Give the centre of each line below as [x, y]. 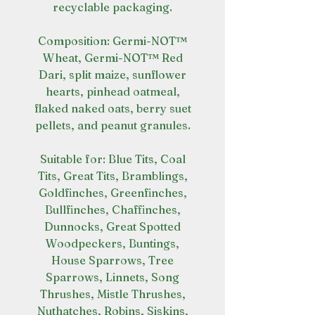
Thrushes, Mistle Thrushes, [112, 294]
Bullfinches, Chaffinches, [112, 210]
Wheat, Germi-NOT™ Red [112, 58]
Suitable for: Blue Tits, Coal [112, 159]
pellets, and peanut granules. [112, 125]
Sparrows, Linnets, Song [112, 277]
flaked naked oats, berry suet [112, 108]
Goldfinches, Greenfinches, [112, 193]
